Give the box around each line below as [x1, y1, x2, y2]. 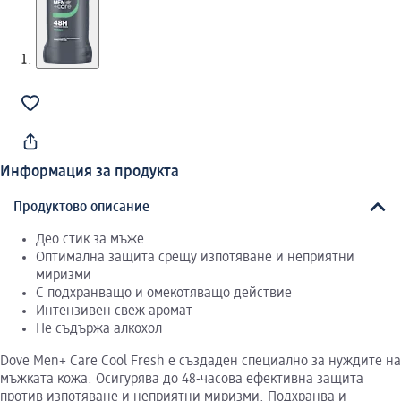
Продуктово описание [13, 200, 149, 215]
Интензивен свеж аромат [36, 303, 192, 319]
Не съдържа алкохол [36, 321, 162, 337]
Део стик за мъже [36, 232, 144, 247]
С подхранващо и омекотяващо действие [36, 286, 292, 301]
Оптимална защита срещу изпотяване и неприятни [36, 250, 354, 265]
